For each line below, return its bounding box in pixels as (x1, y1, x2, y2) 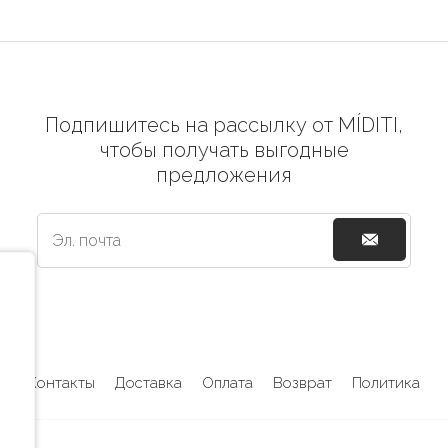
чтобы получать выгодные (99, 138, 349, 163)
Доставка (115, 374, 182, 393)
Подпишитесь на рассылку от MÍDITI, (45, 113, 403, 138)
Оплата (202, 374, 253, 393)
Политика (352, 374, 420, 393)
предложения (156, 163, 292, 188)
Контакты (28, 374, 95, 393)
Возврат (273, 374, 332, 393)
